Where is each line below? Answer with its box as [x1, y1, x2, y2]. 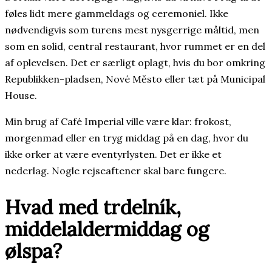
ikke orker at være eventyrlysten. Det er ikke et [5, 148, 222, 161]
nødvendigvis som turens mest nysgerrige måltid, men [5, 24, 259, 36]
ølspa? [5, 237, 62, 263]
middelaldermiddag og [5, 216, 209, 242]
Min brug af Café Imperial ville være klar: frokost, [5, 115, 231, 128]
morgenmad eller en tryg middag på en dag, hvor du [5, 132, 248, 144]
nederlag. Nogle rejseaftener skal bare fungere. [5, 165, 226, 177]
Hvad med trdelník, [5, 194, 181, 220]
